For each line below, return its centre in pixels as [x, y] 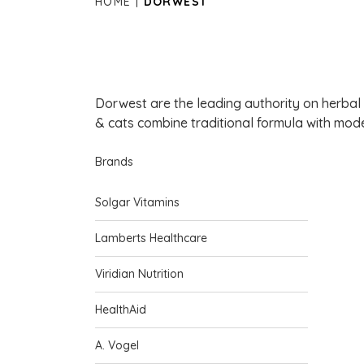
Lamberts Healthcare [151, 238]
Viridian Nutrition [139, 274]
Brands [114, 162]
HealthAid [121, 310]
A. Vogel [117, 346]
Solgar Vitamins [137, 203]
